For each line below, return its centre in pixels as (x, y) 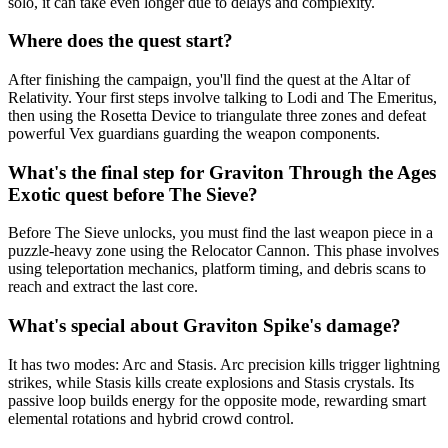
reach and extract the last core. (103, 287)
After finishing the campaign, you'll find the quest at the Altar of (209, 80)
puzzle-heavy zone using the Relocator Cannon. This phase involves (223, 251)
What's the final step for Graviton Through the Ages (222, 172)
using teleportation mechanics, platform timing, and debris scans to (217, 269)
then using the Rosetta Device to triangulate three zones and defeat (217, 116)
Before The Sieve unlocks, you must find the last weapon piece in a (220, 233)
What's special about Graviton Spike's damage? (204, 326)
